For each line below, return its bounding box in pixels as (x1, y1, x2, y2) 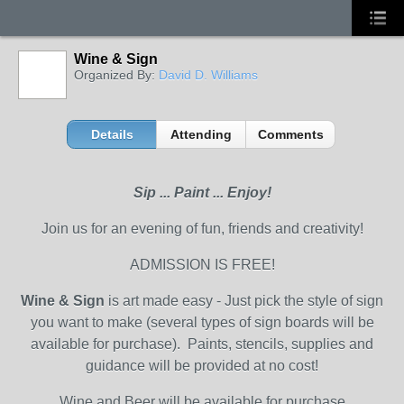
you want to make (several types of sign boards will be (30, 315, 374, 330)
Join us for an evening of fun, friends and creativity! (41, 221, 363, 236)
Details (90, 127, 133, 142)
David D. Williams (159, 68, 258, 82)
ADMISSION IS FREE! (129, 257, 275, 272)
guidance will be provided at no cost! (86, 358, 318, 373)
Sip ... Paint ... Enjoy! (133, 185, 271, 200)
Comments (257, 127, 324, 142)
